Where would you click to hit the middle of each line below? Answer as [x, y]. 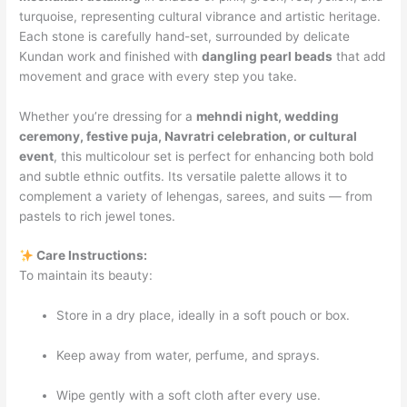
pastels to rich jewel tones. [98, 216]
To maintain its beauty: [86, 276]
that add [359, 56]
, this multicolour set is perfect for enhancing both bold [214, 156]
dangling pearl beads [268, 56]
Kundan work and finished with [111, 56]
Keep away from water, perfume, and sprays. [189, 356]
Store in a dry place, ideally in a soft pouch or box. [203, 316]
